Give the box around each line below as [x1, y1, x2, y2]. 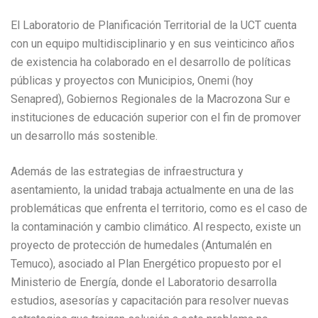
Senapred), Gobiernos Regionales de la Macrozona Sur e [11, 92, 290, 106]
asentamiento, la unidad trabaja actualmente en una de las [11, 182, 294, 197]
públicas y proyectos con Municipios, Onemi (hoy [11, 73, 253, 87]
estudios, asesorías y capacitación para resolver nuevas [11, 293, 289, 307]
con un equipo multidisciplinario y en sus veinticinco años [11, 36, 295, 50]
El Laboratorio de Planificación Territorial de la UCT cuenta [11, 18, 297, 32]
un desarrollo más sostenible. [11, 128, 158, 143]
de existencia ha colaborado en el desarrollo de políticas [11, 55, 291, 69]
